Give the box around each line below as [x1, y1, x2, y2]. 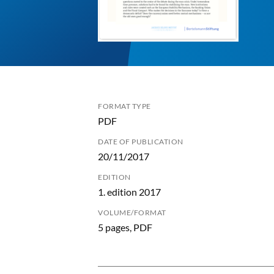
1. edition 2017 [98, 186, 161, 198]
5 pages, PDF [98, 221, 152, 233]
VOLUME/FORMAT [98, 208, 166, 217]
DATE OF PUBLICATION [98, 137, 183, 146]
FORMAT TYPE [98, 102, 151, 111]
